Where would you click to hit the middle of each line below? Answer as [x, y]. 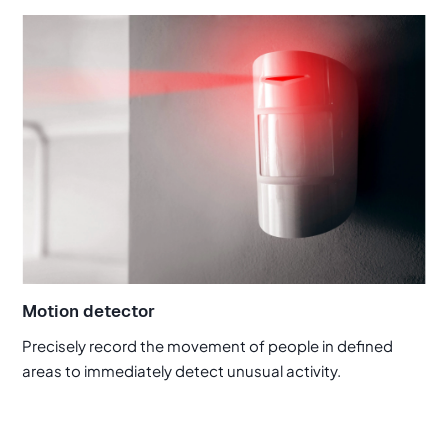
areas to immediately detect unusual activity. [182, 370]
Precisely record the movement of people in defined [208, 345]
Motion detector [89, 311]
